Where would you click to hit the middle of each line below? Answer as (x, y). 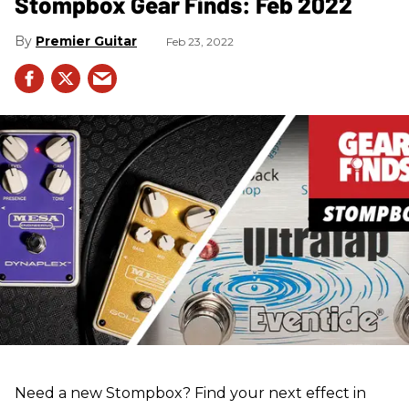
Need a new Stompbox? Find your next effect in (190, 393)
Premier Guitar (86, 41)
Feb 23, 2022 (200, 41)
